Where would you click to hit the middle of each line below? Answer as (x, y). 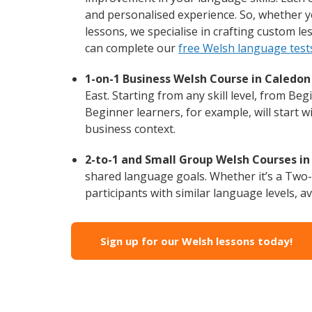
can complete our (132, 48)
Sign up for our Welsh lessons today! (196, 241)
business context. (130, 128)
